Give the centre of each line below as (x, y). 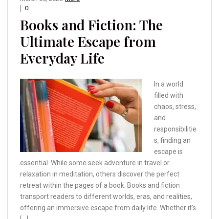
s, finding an (172, 141)
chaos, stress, (175, 107)
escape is (168, 152)
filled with (169, 96)
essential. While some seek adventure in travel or (95, 163)
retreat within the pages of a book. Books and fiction (100, 186)
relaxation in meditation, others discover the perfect (100, 174)
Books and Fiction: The (91, 25)
